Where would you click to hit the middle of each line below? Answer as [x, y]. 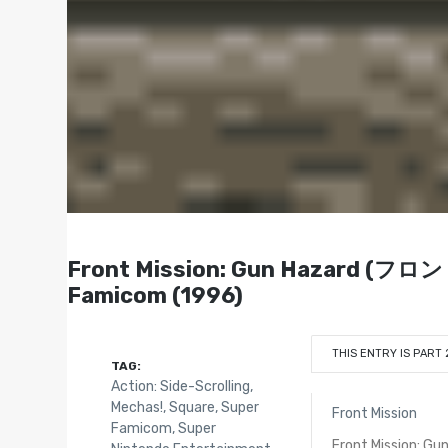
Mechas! [136, 407]
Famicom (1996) [155, 295]
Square [191, 407]
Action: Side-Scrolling [180, 386]
